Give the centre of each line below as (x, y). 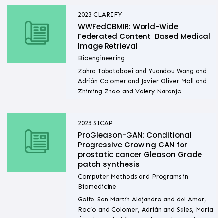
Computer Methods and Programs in (133, 177)
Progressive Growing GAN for (132, 145)
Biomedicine (97, 187)
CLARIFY (107, 15)
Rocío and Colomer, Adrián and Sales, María (145, 210)
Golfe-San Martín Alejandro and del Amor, (142, 200)
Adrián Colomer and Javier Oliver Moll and (142, 81)
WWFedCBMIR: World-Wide (128, 27)
